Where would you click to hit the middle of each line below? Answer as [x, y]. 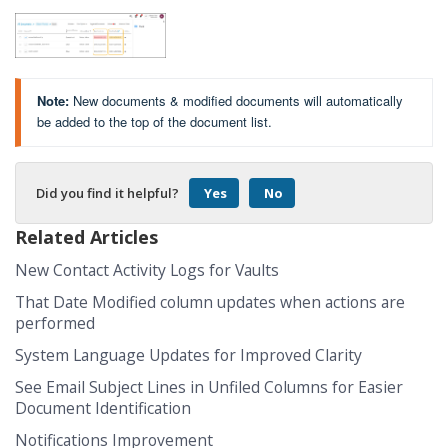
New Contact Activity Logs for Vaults [147, 269]
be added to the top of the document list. [154, 122]
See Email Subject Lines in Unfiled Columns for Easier [209, 386]
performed [55, 322]
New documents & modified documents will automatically [238, 101]
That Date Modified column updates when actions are [210, 301]
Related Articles [86, 236]
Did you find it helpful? [107, 192]
